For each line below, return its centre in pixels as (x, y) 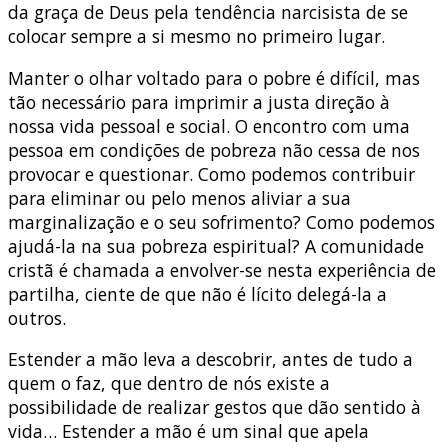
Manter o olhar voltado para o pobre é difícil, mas (214, 77)
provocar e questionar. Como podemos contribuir (211, 173)
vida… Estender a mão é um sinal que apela (188, 431)
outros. (37, 317)
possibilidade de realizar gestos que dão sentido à (214, 407)
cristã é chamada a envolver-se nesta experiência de (222, 269)
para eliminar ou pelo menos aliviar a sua (179, 197)
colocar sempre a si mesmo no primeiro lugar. (196, 36)
